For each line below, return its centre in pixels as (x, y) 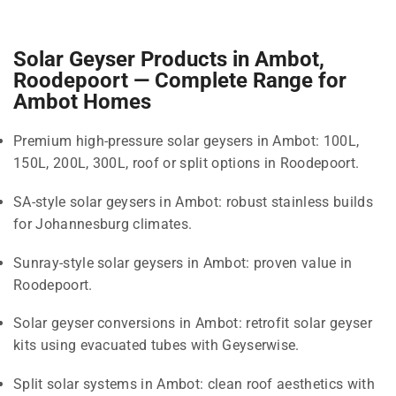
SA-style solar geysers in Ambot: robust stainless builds (193, 202)
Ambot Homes (82, 102)
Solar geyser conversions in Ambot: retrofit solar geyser (193, 324)
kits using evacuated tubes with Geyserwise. (156, 346)
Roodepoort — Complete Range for (180, 81)
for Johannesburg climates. (103, 224)
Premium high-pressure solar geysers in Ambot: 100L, (187, 141)
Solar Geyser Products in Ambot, (169, 60)
